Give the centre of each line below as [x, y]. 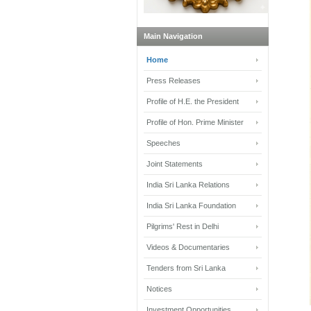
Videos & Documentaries [188, 247]
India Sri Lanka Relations [188, 184]
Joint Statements [175, 163]
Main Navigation [173, 36]
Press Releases [174, 80]
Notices [159, 288]
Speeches [163, 143]
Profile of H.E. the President [193, 101]
